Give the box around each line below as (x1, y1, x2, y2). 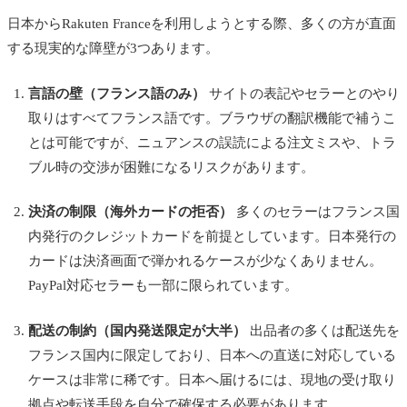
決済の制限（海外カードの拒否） (27, 204, 233, 220)
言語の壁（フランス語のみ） (27, 85, 205, 101)
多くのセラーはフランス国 (232, 204, 400, 220)
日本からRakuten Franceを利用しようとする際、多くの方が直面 (7, 16, 396, 32)
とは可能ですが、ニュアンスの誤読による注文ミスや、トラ (27, 134, 396, 150)
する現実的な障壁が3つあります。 (7, 41, 219, 56)
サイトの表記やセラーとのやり (204, 85, 400, 101)
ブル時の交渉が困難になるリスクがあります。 (27, 159, 314, 174)
